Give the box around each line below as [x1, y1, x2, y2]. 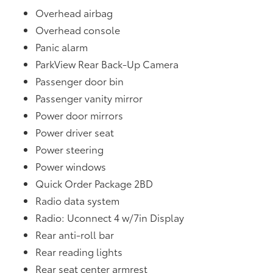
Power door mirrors [35, 107, 124, 122]
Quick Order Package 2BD [35, 175, 154, 190]
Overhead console [35, 22, 121, 37]
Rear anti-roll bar [35, 227, 115, 241]
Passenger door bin [35, 73, 124, 88]
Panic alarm [35, 39, 88, 54]
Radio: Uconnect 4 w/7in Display [35, 210, 185, 224]
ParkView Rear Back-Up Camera [35, 56, 179, 71]
